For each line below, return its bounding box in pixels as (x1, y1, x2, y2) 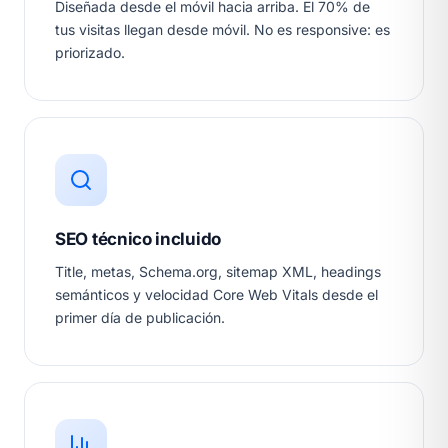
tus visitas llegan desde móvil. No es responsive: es (55, 21, 390, 39)
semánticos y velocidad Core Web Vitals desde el (55, 286, 378, 304)
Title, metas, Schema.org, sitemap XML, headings (55, 263, 381, 281)
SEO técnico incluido (55, 229, 221, 250)
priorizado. (55, 44, 125, 62)
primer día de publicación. (55, 309, 225, 327)
